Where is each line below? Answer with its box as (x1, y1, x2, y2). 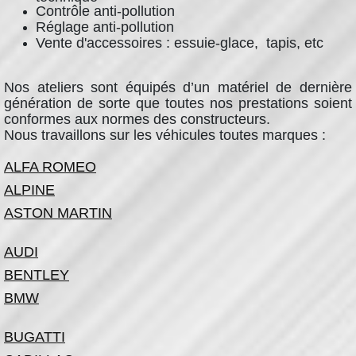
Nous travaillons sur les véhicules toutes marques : (4, 127, 330, 143)
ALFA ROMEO (4, 159, 96, 175)
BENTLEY (4, 267, 69, 283)
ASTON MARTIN (4, 205, 112, 221)
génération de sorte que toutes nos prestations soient (4, 95, 352, 111)
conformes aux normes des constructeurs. (4, 111, 270, 127)
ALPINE (4, 182, 55, 198)
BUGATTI (4, 329, 65, 345)
